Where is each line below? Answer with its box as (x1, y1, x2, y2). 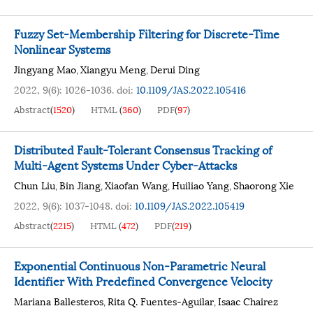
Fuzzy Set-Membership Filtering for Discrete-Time (14, 24, 279, 42)
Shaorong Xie (233, 177, 294, 192)
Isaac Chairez (218, 293, 278, 308)
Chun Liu (14, 177, 55, 192)
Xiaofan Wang (105, 177, 168, 192)
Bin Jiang (59, 177, 101, 192)
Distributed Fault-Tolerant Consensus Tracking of (14, 140, 272, 158)
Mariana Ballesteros (14, 293, 103, 308)
